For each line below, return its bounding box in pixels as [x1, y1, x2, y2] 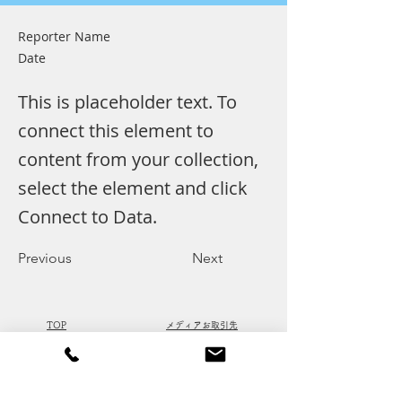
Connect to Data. [18, 205, 157, 229]
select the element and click [18, 176, 248, 200]
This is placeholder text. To [18, 90, 237, 114]
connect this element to [18, 118, 214, 143]
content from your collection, [18, 147, 258, 171]
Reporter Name [18, 28, 110, 45]
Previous [18, 249, 72, 267]
